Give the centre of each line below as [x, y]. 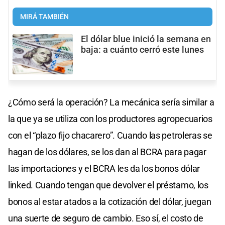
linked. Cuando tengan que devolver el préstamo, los [108, 185]
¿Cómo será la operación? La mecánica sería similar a [111, 102]
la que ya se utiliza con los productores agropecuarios [110, 119]
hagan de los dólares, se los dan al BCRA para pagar [107, 152]
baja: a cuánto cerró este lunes [142, 49]
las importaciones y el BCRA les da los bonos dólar [104, 169]
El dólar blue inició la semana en [146, 39]
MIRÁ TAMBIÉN [44, 17]
